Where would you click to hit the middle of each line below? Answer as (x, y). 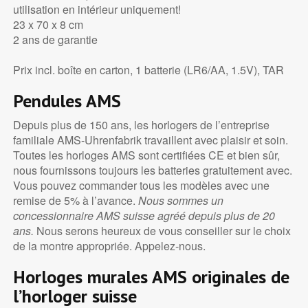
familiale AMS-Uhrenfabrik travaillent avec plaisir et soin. (150, 140)
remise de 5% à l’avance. (75, 201)
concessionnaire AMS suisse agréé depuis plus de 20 (144, 216)
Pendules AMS (67, 101)
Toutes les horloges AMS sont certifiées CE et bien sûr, (146, 155)
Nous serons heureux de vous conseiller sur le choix (163, 231)
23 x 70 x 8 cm (48, 25)
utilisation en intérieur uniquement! (97, 10)
